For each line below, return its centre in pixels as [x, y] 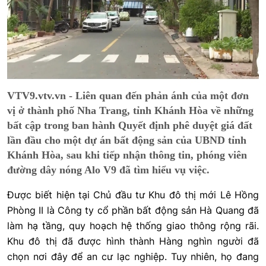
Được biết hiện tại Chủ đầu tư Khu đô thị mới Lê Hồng [133, 195]
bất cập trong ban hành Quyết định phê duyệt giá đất [130, 126]
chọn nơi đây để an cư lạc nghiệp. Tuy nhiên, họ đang [133, 257]
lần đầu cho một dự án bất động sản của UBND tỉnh [127, 140]
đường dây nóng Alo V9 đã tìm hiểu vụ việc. [108, 170]
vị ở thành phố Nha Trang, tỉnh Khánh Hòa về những [130, 111]
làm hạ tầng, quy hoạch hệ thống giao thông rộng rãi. [133, 226]
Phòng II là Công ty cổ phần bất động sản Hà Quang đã [133, 210]
